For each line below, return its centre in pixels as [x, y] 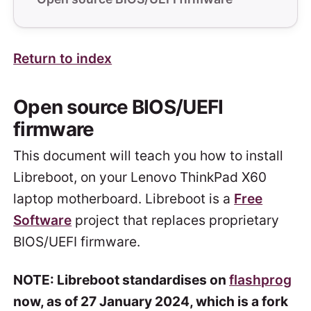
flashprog [261, 280]
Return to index [63, 59]
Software [43, 220]
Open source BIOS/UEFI [118, 107]
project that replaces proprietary [176, 220]
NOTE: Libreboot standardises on [121, 280]
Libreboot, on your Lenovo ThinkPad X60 [140, 177]
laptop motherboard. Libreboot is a [124, 199]
